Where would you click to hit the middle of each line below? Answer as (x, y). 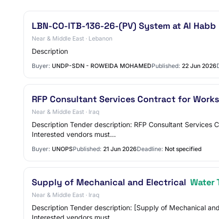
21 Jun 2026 (120, 149)
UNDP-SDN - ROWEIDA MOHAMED (102, 66)
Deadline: (150, 149)
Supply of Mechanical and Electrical (110, 182)
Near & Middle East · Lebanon (72, 38)
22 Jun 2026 (199, 66)
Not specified (183, 149)
